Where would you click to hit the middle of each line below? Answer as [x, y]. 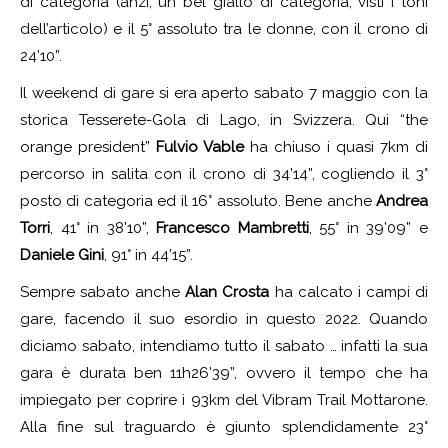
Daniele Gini [62, 254]
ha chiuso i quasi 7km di [336, 146]
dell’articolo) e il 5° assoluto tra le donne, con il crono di [224, 28]
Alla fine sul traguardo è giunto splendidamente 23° [224, 426]
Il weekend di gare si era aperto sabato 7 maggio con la [224, 92]
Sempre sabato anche [103, 291]
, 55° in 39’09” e [368, 227]
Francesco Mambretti [228, 227]
